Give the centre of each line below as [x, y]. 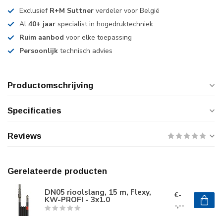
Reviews [25, 136]
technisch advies [85, 51]
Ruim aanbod [42, 37]
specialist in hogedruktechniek [104, 24]
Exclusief [34, 11]
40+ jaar [42, 24]
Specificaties [34, 111]
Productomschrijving [51, 85]
